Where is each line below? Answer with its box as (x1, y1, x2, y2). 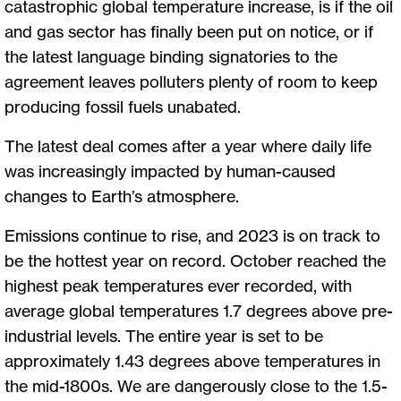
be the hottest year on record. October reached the (4, 250, 386, 270)
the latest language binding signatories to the (4, 46, 337, 66)
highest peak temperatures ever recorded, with (4, 275, 352, 295)
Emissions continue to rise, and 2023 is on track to (4, 225, 380, 245)
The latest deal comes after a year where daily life (4, 135, 371, 156)
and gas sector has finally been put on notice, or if (4, 21, 373, 41)
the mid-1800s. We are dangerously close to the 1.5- (4, 375, 388, 396)
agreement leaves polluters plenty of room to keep (4, 71, 378, 91)
